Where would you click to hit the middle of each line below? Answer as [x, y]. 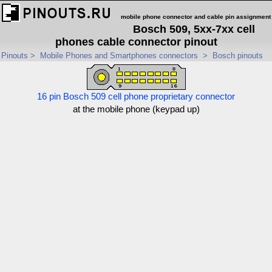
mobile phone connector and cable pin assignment [196, 17]
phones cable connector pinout [136, 42]
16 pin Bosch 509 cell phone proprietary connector [136, 97]
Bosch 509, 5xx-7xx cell [194, 29]
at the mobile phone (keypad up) [136, 109]
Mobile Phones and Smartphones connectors [119, 56]
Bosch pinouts [238, 56]
